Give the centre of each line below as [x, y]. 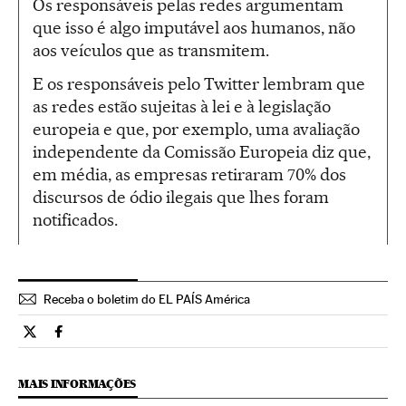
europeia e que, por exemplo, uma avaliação [196, 129]
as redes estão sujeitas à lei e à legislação [182, 106]
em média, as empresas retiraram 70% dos [189, 174]
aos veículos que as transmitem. [151, 50]
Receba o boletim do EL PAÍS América [147, 299]
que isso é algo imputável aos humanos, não [194, 27]
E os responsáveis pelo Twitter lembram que [199, 83]
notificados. [75, 219]
